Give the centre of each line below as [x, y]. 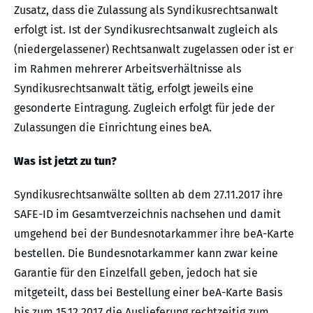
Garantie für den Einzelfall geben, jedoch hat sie [136, 272]
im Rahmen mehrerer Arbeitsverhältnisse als [128, 68]
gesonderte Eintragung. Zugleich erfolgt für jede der [144, 108]
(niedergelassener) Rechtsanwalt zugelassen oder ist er [154, 49]
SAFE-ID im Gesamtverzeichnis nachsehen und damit [147, 214]
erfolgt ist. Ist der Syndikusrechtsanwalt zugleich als [146, 29]
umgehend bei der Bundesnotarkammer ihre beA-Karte [154, 233]
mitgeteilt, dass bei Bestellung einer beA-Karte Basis [148, 292]
